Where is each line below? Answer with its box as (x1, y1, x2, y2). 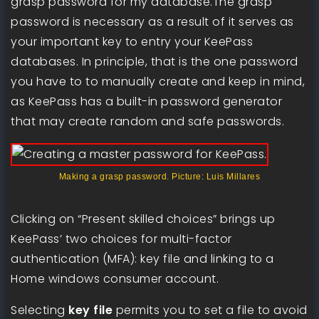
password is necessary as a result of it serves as (11, 13, 294, 30)
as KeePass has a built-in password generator (11, 93, 282, 110)
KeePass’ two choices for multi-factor (11, 230, 232, 247)
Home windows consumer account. (11, 270, 219, 287)
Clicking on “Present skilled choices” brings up (11, 210, 276, 227)
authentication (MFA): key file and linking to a (11, 250, 274, 267)
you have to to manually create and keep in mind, (11, 73, 305, 90)
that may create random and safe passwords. (11, 113, 284, 130)
